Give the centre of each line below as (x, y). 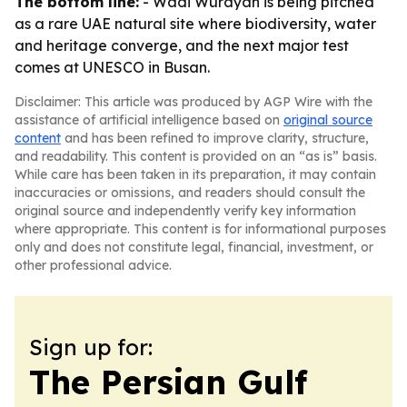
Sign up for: (91, 347)
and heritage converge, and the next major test (182, 45)
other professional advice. (93, 265)
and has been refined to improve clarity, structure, (215, 138)
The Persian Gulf (168, 382)
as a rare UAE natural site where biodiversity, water (195, 24)
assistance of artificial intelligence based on (149, 120)
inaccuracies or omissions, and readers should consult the (190, 193)
